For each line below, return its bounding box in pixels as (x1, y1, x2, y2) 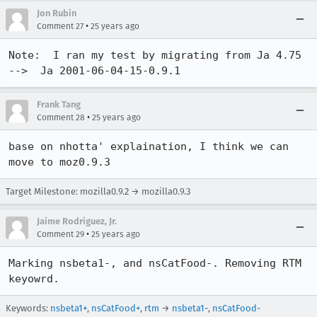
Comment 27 (37, 21, 83, 31)
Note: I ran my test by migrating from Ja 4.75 (8, 49, 301, 62)
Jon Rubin (37, 8, 76, 18)
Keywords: (6, 303, 50, 313)
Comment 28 (37, 113, 85, 122)
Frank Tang (37, 99, 81, 110)
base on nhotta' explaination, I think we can (8, 140, 289, 153)
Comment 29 (37, 229, 84, 239)
